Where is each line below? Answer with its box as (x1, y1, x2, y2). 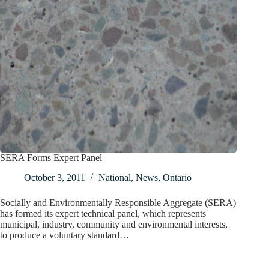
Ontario (163, 172, 192, 183)
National (98, 172, 131, 183)
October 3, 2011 (24, 172, 85, 183)
